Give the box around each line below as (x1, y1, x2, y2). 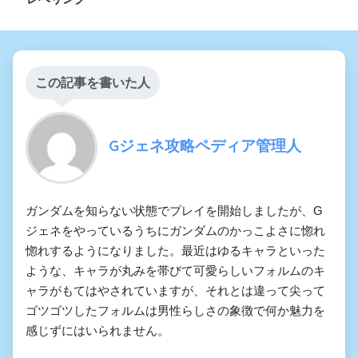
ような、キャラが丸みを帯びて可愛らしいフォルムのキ (26, 263, 325, 277)
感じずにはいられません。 (26, 323, 169, 337)
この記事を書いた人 (35, 75, 150, 89)
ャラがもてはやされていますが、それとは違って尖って (26, 283, 325, 297)
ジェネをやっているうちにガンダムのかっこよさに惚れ (26, 223, 325, 237)
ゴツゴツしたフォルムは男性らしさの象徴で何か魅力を (26, 303, 325, 317)
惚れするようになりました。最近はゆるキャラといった (26, 243, 325, 257)
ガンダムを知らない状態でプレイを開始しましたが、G (26, 203, 323, 217)
